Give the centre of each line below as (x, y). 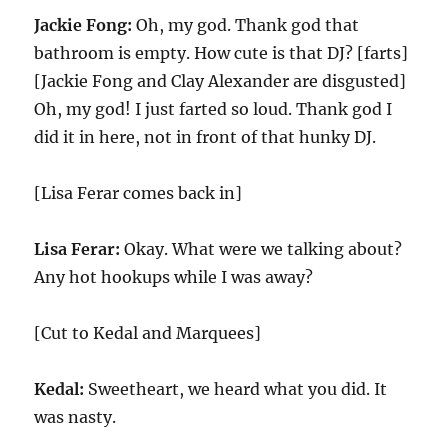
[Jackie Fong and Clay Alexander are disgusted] (220, 81)
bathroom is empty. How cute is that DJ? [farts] (221, 53)
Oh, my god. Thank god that (246, 25)
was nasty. (75, 417)
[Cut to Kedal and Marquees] (148, 333)
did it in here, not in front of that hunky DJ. (205, 137)
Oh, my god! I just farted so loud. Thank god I (213, 109)
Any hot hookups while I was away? (174, 277)
